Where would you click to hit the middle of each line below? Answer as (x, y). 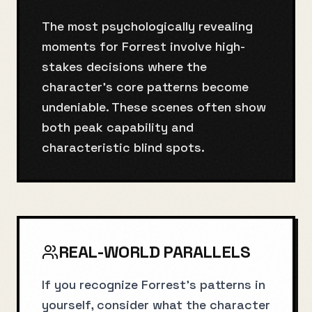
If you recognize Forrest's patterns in (154, 284)
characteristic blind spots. (123, 147)
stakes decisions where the (124, 67)
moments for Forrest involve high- (143, 46)
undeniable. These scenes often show (154, 107)
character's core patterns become (145, 87)
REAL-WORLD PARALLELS (154, 252)
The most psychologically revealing (147, 26)
